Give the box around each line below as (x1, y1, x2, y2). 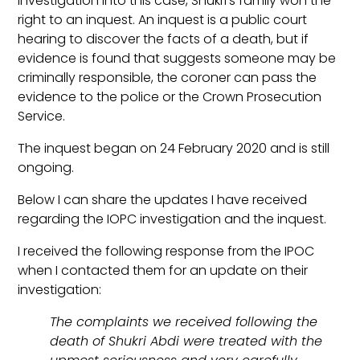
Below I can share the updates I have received (18, 190, 308, 210)
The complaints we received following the (50, 313, 318, 332)
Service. (18, 107, 66, 126)
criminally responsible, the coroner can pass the (18, 68, 317, 88)
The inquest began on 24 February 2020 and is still (18, 139, 330, 158)
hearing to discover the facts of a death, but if (18, 30, 309, 49)
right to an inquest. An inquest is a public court (18, 10, 308, 30)
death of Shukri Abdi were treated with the (50, 332, 323, 351)
